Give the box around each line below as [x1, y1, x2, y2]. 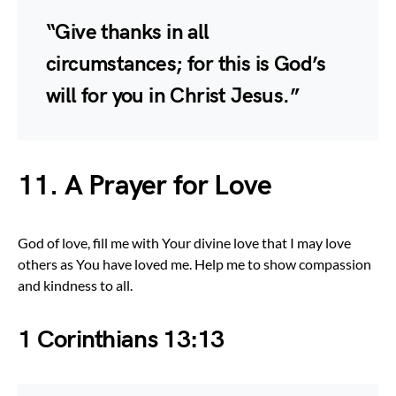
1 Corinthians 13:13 [18, 324, 225, 354]
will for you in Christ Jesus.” [46, 82, 299, 109]
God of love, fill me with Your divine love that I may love [18, 233, 351, 251]
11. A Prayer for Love [18, 168, 272, 203]
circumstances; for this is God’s [46, 50, 326, 77]
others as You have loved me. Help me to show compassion [18, 255, 371, 272]
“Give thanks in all [46, 19, 209, 45]
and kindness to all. [18, 276, 133, 293]
